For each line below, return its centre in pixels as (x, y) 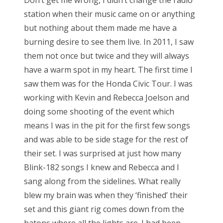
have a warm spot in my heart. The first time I (108, 70)
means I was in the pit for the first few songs (107, 126)
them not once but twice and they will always (107, 56)
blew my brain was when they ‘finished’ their (106, 195)
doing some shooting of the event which (99, 112)
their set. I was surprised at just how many (103, 154)
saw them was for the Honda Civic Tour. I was (108, 84)
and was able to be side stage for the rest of (106, 140)
